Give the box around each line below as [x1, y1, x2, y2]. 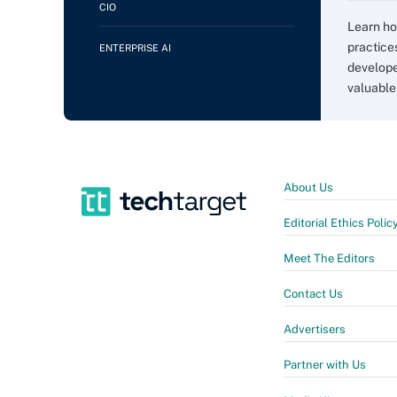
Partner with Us [284, 358, 366, 371]
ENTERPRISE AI [99, 43, 171, 53]
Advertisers [284, 323, 346, 336]
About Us [284, 181, 333, 194]
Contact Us [284, 287, 343, 300]
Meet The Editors [284, 252, 375, 265]
